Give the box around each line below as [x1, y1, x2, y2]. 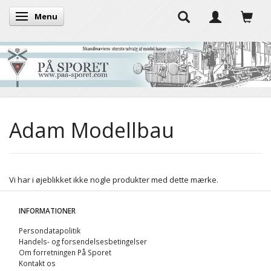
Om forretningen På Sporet [19, 247, 111, 257]
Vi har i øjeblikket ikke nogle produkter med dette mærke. [9, 174, 218, 185]
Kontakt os [19, 258, 56, 268]
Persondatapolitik [19, 225, 80, 235]
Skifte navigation [24, 11, 87, 22]
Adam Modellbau [9, 116, 174, 144]
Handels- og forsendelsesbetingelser [19, 236, 147, 246]
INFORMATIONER [19, 205, 76, 215]
